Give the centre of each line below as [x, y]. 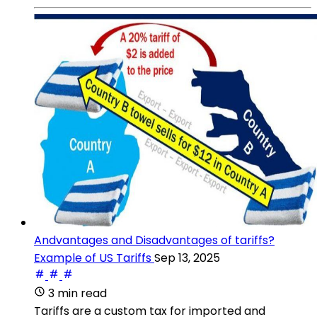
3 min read [77, 293]
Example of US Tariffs [93, 258]
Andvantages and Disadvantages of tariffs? [154, 240]
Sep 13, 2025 [187, 258]
